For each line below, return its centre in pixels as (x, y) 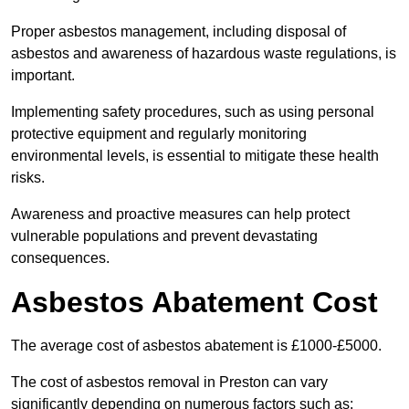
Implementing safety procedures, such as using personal (193, 112)
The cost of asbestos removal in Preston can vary (169, 383)
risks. (28, 178)
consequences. (60, 258)
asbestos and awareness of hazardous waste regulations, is (204, 54)
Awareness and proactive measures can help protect (180, 215)
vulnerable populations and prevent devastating (164, 236)
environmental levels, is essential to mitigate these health (195, 156)
